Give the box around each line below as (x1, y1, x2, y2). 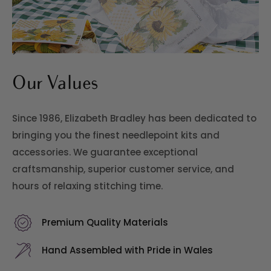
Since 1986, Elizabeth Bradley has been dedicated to (12, 112, 256, 125)
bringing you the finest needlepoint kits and (12, 129, 220, 142)
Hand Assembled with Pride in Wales (42, 244, 214, 256)
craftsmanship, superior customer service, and (12, 163, 234, 175)
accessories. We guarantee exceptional (12, 146, 198, 158)
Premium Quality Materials (42, 216, 169, 229)
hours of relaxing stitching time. (12, 180, 163, 192)
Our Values (12, 74, 99, 94)
